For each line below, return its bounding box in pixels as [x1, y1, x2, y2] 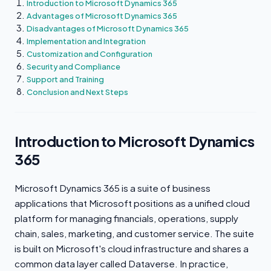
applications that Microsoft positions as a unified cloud [15, 197, 250, 209]
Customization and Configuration [27, 49, 152, 59]
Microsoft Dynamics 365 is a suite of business [15, 182, 211, 194]
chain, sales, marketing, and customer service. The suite [15, 227, 254, 239]
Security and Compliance [27, 62, 120, 71]
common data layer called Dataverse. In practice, [15, 258, 228, 269]
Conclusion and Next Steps [27, 87, 128, 97]
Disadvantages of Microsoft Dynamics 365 [27, 24, 189, 33]
